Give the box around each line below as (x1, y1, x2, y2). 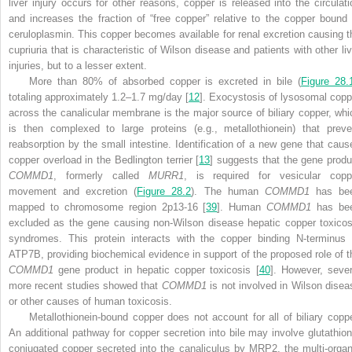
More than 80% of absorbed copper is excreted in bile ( (29, 75, 302, 87)
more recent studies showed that (9, 279, 162, 291)
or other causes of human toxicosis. (9, 295, 172, 307)
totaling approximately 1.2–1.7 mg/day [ (9, 90, 189, 103)
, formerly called (53, 169, 148, 181)
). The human (191, 185, 265, 197)
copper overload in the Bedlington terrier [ (9, 153, 200, 166)
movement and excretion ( (9, 185, 137, 197)
